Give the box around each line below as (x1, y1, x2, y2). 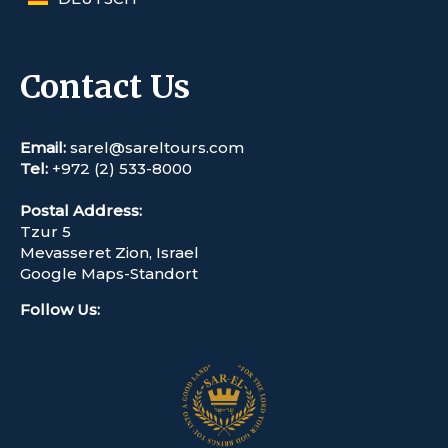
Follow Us (20, 299, 97, 319)
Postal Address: (20, 200, 142, 220)
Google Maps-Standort (20, 263, 198, 283)
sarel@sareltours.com (70, 137, 244, 157)
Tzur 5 (20, 221, 71, 241)
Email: (20, 137, 70, 157)
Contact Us (20, 67, 190, 108)
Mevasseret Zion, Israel (20, 242, 199, 262)
